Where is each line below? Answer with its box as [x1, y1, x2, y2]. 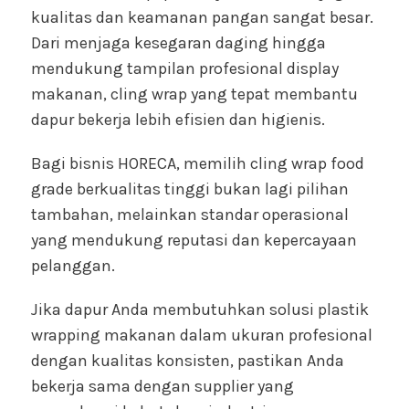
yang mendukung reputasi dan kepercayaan [31, 230, 357, 251]
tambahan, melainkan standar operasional [31, 204, 349, 225]
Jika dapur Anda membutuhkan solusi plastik [31, 299, 369, 320]
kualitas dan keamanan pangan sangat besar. [31, 7, 373, 28]
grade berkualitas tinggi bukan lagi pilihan [31, 179, 349, 200]
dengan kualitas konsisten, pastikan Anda [31, 351, 344, 372]
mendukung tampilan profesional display [31, 58, 339, 79]
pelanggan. [31, 256, 115, 277]
